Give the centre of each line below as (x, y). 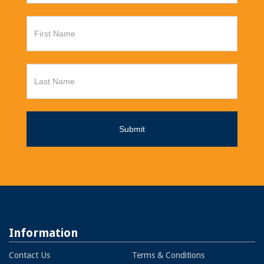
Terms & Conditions (168, 255)
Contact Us (29, 255)
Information (43, 233)
